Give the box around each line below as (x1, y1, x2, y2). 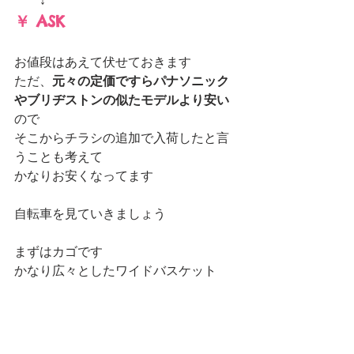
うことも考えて (14, 150, 103, 164)
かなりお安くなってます (14, 169, 153, 183)
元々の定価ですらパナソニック (52, 74, 229, 88)
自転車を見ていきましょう (14, 207, 166, 220)
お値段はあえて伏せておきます (14, 55, 191, 69)
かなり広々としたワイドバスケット (14, 264, 217, 277)
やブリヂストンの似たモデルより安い (14, 93, 229, 107)
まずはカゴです (14, 245, 103, 258)
